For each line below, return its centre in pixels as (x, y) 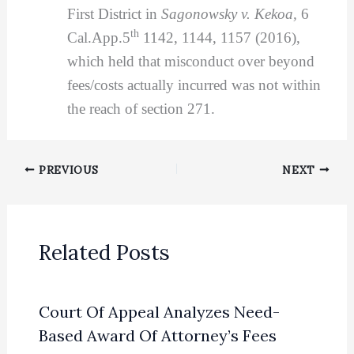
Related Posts (104, 252)
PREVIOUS (67, 169)
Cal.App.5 (98, 37)
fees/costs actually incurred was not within (194, 85)
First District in (114, 13)
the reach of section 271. (141, 108)
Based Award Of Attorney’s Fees (157, 335)
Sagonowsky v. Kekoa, (231, 13)
